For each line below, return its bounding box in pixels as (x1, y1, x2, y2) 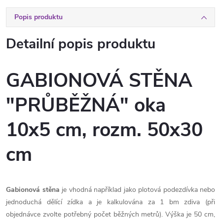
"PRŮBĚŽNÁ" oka (6, 92, 166, 119)
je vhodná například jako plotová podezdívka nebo (59, 184, 215, 194)
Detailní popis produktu (6, 35, 155, 53)
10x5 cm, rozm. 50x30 (6, 117, 203, 144)
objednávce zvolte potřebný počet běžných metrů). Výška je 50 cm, (6, 209, 215, 219)
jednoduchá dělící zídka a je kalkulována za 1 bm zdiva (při (6, 197, 215, 207)
